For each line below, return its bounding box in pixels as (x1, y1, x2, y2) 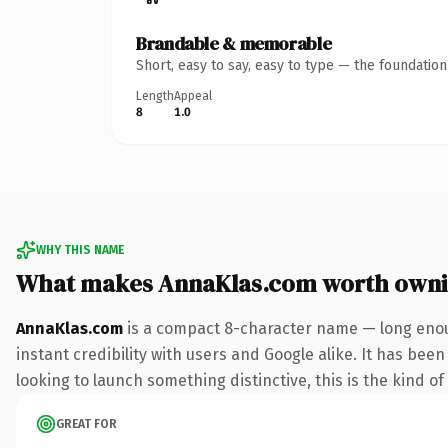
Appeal (174, 88, 212, 103)
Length (136, 88, 174, 103)
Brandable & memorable (136, 30, 332, 56)
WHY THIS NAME (36, 242, 124, 257)
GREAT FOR (56, 416, 117, 431)
